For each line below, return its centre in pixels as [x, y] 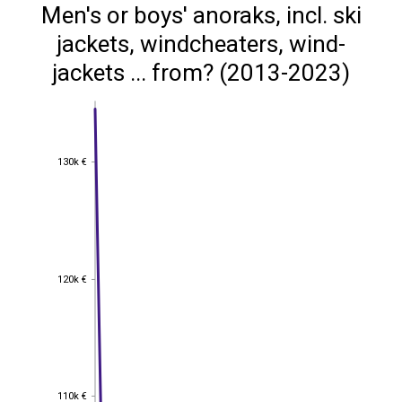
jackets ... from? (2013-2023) [201, 73]
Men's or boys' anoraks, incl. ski [201, 15]
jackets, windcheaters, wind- [201, 44]
